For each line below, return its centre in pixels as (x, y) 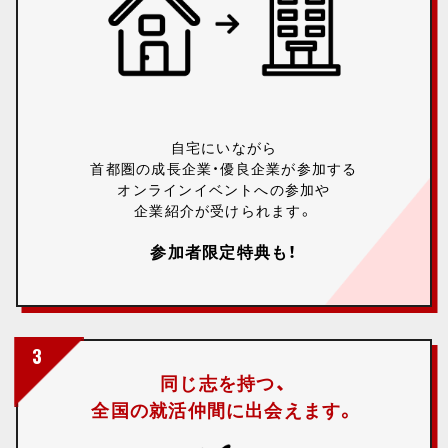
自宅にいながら (224, 148)
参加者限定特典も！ (224, 253)
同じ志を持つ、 (224, 384)
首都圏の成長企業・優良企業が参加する (224, 169)
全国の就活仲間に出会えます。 (224, 411)
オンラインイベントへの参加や (224, 190)
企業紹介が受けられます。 (224, 211)
